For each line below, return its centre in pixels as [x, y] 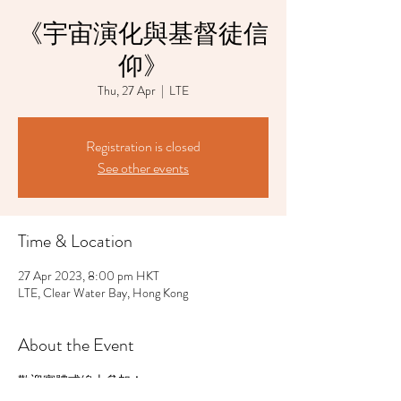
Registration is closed [143, 146]
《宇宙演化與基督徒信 [143, 34]
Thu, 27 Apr [127, 90]
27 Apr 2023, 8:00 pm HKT [89, 276]
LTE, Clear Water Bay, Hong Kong [103, 293]
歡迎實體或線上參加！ [81, 380]
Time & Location [75, 241]
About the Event [76, 345]
